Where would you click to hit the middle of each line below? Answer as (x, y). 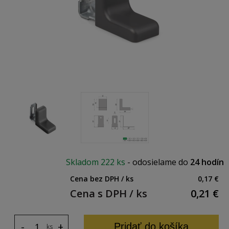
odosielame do (161, 162)
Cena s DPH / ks (109, 193)
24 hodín (207, 162)
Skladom (83, 162)
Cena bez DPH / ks (102, 179)
